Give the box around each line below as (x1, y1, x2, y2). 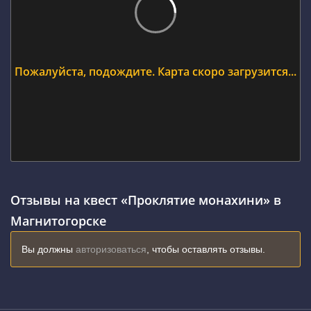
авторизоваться (76, 244, 146, 255)
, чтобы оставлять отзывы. (146, 244, 265, 255)
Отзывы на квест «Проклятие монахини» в (10, 192, 281, 208)
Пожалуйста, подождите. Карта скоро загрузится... (15, 64, 296, 79)
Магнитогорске (10, 212, 106, 229)
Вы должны (22, 244, 76, 255)
